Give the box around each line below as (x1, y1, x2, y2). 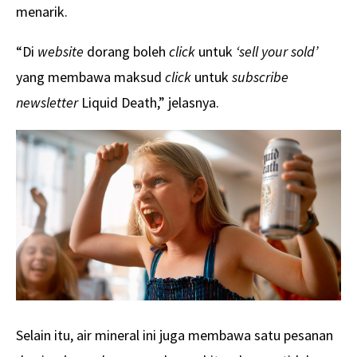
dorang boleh (84, 41, 166, 61)
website (37, 41, 84, 61)
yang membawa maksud (16, 67, 165, 86)
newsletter (16, 92, 78, 112)
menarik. (16, 2, 68, 21)
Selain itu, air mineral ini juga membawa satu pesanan (16, 325, 333, 344)
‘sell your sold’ (233, 41, 318, 61)
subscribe (232, 67, 288, 86)
